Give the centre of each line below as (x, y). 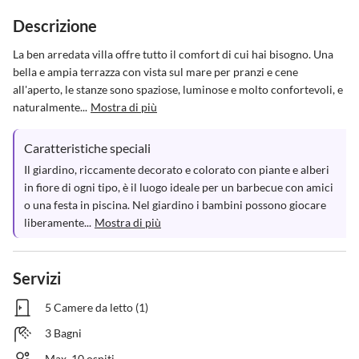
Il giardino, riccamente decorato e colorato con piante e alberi (178, 169)
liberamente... (58, 222)
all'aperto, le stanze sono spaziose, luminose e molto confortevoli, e (179, 89)
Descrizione (55, 26)
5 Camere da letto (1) (97, 307)
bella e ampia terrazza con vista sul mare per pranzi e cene (157, 72)
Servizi (37, 278)
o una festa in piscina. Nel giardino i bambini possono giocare (176, 205)
